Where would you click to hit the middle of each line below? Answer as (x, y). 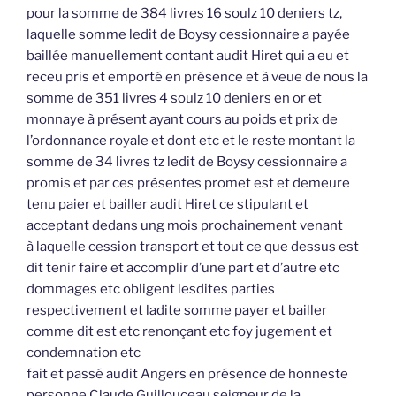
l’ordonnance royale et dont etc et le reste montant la (191, 141)
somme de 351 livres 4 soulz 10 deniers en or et (174, 99)
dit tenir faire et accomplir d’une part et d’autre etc (183, 268)
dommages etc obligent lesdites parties (151, 289)
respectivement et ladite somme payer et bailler (177, 311)
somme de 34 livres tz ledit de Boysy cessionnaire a (187, 162)
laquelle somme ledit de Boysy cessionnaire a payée (188, 35)
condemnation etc (84, 353)
